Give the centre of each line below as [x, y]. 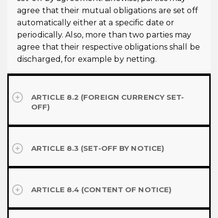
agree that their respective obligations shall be [109, 47]
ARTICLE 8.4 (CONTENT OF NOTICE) [101, 190]
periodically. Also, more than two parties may [104, 35]
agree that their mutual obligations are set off [108, 10]
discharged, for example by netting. [87, 59]
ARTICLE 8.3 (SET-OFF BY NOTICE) [98, 148]
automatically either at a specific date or [96, 23]
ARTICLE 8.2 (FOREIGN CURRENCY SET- [108, 97]
